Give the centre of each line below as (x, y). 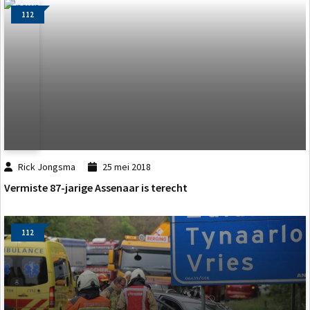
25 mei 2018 (126, 167)
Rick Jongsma (47, 167)
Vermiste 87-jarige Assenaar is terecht (96, 188)
